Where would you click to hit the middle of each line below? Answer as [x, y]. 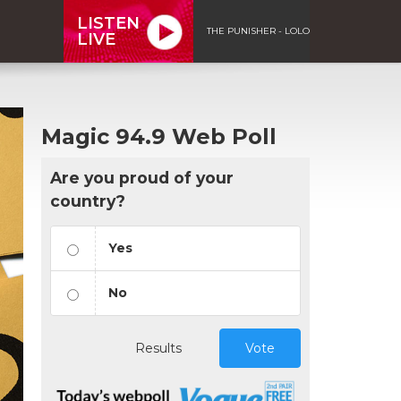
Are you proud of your [142, 177]
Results [158, 348]
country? [88, 200]
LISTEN [108, 23]
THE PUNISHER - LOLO [258, 30]
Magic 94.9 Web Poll [159, 136]
